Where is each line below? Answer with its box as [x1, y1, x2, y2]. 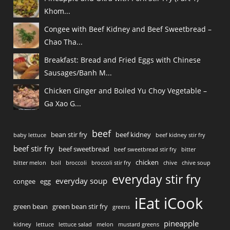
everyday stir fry [112, 171, 201, 188]
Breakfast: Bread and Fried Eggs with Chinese [44, 55, 201, 65]
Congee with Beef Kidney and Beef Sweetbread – [44, 24, 212, 34]
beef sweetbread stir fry [114, 146, 177, 154]
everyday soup [55, 176, 108, 186]
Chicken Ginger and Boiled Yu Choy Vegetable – [44, 86, 207, 96]
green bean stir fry [52, 202, 108, 212]
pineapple [164, 218, 199, 229]
